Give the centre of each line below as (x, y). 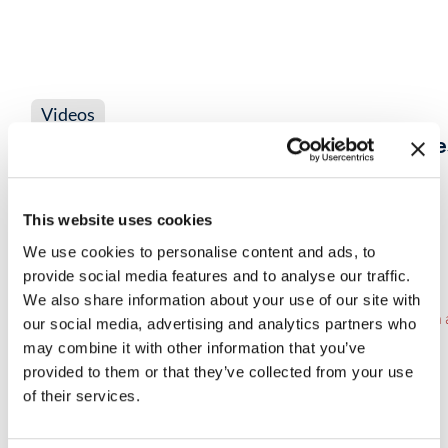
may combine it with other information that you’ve (194, 347)
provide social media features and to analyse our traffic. (217, 275)
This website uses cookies (118, 220)
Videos (67, 114)
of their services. (81, 395)
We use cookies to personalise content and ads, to (199, 251)
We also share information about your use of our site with (222, 299)
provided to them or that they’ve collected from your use (218, 371)
